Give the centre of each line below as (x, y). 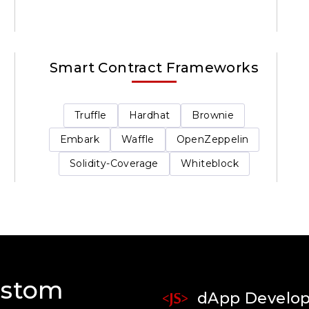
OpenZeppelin (212, 140)
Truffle (90, 116)
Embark (80, 140)
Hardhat (149, 116)
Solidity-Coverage (114, 164)
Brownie (213, 116)
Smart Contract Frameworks (154, 68)
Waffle (138, 140)
